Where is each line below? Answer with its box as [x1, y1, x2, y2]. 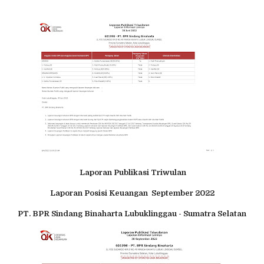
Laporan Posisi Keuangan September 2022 [49, 189, 214, 198]
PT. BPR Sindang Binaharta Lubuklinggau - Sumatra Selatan [18, 209, 246, 219]
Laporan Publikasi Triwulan [80, 168, 186, 177]
